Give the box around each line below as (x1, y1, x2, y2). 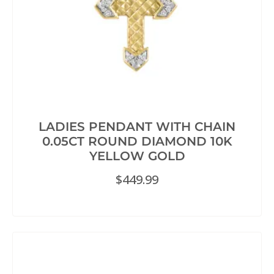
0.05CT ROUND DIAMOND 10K (42, 134, 232, 149)
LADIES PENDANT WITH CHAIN (39, 119, 235, 135)
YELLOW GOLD (89, 149, 185, 164)
